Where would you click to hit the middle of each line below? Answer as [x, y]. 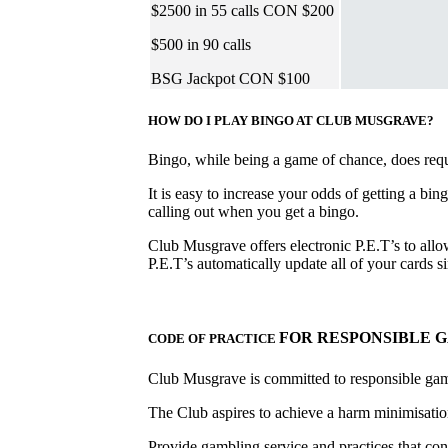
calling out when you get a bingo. [253, 212]
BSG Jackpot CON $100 [230, 78]
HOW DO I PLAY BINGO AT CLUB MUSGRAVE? [291, 121]
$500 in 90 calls [201, 44]
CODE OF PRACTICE [213, 339]
